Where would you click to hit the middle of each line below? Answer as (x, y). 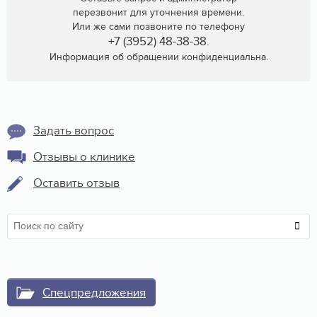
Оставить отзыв (76, 183)
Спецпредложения (94, 293)
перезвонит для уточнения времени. (158, 12)
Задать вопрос (74, 131)
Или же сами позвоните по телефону (158, 26)
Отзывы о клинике (84, 157)
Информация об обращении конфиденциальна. (158, 57)
